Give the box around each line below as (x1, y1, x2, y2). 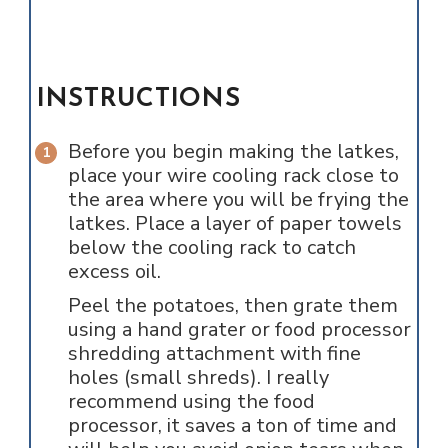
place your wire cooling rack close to (67, 161, 399, 189)
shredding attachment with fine (67, 339, 361, 367)
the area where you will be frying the (67, 185, 409, 213)
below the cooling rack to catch (67, 233, 356, 261)
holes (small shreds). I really (67, 363, 329, 391)
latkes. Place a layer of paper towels (67, 209, 402, 237)
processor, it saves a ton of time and (67, 411, 397, 439)
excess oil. (67, 257, 161, 285)
